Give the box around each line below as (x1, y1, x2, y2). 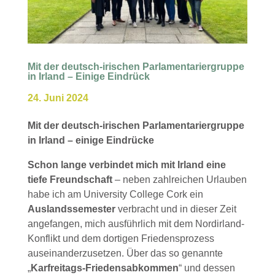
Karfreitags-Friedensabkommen (30, 262, 179, 273)
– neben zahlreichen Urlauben (112, 174, 247, 185)
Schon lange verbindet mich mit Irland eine (27, 159, 226, 170)
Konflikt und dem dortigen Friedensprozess (27, 233, 214, 244)
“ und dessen (178, 262, 235, 273)
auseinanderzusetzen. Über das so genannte (27, 247, 223, 258)
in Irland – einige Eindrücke (27, 134, 154, 145)
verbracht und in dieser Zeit (117, 203, 236, 214)
